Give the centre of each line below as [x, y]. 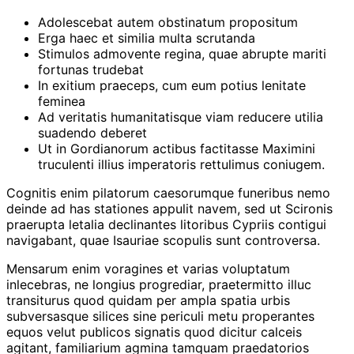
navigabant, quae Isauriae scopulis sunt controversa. [163, 240]
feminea [62, 101]
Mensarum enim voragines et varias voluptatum [148, 268]
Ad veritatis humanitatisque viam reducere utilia [181, 117]
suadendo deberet [92, 132]
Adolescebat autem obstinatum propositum [168, 22]
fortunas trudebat [91, 69]
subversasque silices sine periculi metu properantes [160, 316]
